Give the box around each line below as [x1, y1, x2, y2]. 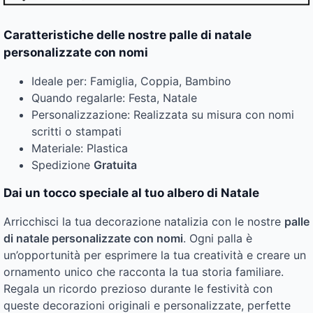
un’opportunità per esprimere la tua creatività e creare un [3, 248, 306, 263]
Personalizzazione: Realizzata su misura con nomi [31, 108, 294, 122]
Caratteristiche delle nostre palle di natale [3, 28, 252, 43]
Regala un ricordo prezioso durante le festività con [3, 282, 272, 296]
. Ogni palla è [183, 231, 252, 246]
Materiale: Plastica [31, 141, 128, 156]
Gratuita [94, 158, 137, 173]
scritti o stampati [31, 124, 122, 139]
